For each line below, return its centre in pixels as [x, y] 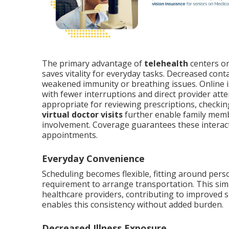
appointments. [70, 135]
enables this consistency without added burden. [133, 205]
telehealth [166, 64]
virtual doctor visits [82, 115]
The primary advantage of [93, 64]
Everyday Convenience [93, 159]
